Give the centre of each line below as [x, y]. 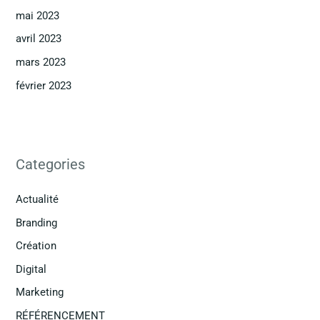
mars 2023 [41, 62]
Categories [51, 164]
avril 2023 [39, 39]
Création [36, 246]
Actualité [37, 199]
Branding [37, 222]
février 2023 [44, 85]
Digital [31, 269]
